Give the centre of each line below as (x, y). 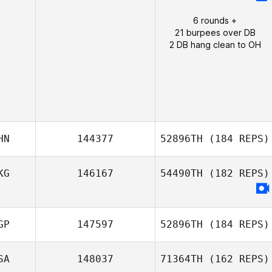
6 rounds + (215, 20)
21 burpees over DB (215, 32)
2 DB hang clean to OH (215, 45)
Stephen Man (235, 189)
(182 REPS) (236, 173)
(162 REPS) (236, 259)
